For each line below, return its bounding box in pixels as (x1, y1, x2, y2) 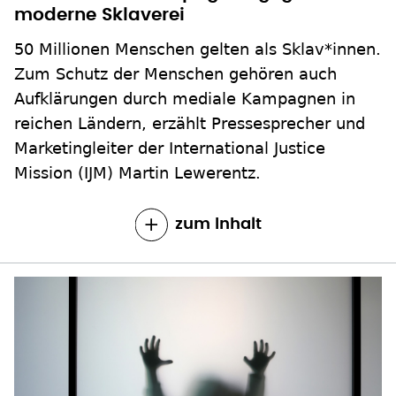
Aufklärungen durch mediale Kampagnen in (14, 89, 355, 109)
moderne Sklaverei (14, 6, 185, 25)
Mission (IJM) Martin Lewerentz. (14, 164, 261, 183)
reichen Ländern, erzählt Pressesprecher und (14, 114, 365, 133)
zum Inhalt (174, 217, 262, 233)
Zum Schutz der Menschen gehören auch (14, 65, 337, 84)
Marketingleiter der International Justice (14, 139, 325, 158)
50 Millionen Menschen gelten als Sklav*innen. (14, 40, 381, 59)
